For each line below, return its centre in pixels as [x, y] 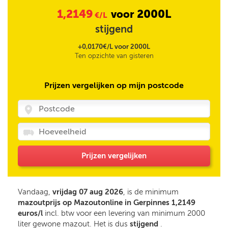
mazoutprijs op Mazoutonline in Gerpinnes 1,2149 [107, 203]
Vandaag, [35, 192]
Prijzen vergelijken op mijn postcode [114, 85]
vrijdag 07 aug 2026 [88, 192]
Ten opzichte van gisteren [114, 56]
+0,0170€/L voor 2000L [114, 47]
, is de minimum [151, 192]
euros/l [30, 213]
